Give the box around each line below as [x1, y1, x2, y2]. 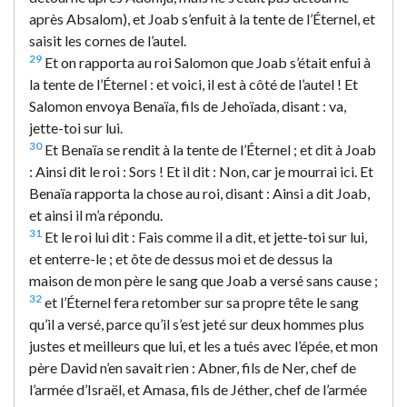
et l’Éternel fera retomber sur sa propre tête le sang [42, 293, 359, 311]
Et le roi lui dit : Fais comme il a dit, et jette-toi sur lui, [42, 227, 367, 245]
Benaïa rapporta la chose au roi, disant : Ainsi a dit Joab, [29, 184, 370, 202]
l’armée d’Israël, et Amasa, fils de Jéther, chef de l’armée [29, 380, 367, 398]
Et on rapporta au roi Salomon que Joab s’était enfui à [42, 53, 371, 71]
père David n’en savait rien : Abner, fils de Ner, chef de [29, 358, 356, 376]
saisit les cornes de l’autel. [29, 31, 186, 49]
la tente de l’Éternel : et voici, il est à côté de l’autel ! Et [29, 74, 358, 93]
